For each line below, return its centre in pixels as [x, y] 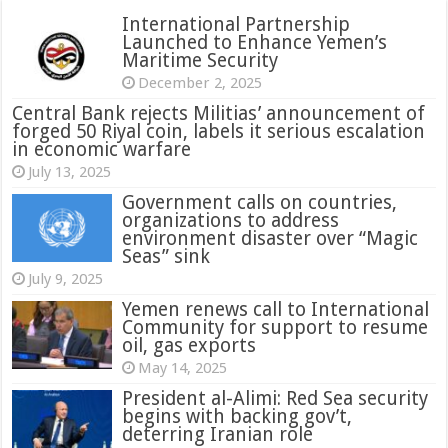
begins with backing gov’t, [237, 416]
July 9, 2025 [66, 278]
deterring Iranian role [218, 434]
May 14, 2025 [183, 367]
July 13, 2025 [70, 171]
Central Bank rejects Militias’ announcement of [219, 113]
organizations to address [231, 220]
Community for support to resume [275, 327]
